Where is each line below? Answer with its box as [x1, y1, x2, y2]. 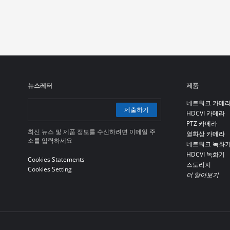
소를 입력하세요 [27, 136, 72, 145]
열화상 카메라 [186, 129, 225, 138]
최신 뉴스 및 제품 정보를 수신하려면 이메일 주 [27, 127, 156, 136]
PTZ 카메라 [186, 119, 217, 128]
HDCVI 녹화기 [186, 150, 225, 159]
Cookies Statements [27, 155, 85, 164]
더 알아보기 [186, 170, 219, 179]
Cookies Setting [27, 165, 72, 174]
